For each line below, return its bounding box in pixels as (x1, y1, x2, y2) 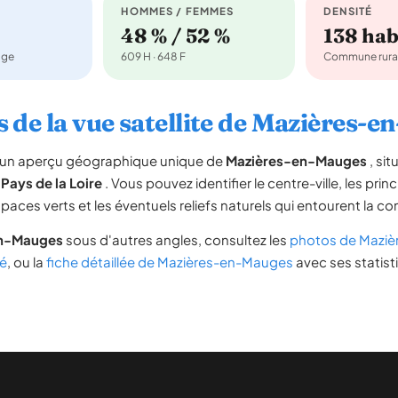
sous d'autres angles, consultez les (63, 231, 290, 248)
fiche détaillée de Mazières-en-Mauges (46, 253, 293, 270)
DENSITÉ (322, 4, 373, 18)
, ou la (7, 253, 46, 270)
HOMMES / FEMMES (121, 4, 235, 18)
